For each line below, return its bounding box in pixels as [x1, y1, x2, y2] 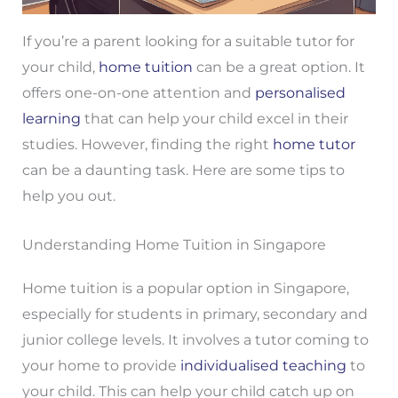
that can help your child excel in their [80, 110, 348, 128]
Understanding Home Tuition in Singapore [21, 235, 326, 253]
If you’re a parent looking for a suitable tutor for [21, 33, 354, 51]
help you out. [21, 187, 115, 205]
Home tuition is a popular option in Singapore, [21, 279, 349, 297]
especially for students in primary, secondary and [21, 305, 368, 322]
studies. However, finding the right [21, 136, 273, 154]
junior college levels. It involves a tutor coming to [21, 330, 369, 348]
